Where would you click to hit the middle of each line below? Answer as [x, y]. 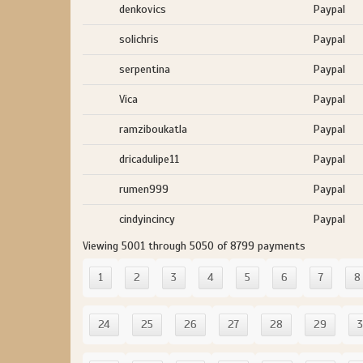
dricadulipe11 [149, 159]
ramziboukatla [153, 129]
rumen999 [144, 189]
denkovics [143, 9]
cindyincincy [147, 219]
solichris [139, 39]
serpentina [145, 69]
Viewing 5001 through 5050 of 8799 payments [194, 246]
